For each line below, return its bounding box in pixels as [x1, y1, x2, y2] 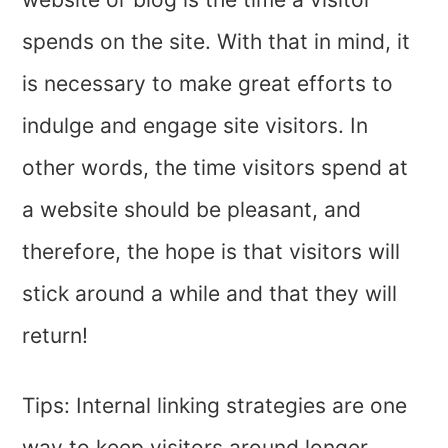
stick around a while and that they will [22, 280, 398, 306]
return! [22, 322, 89, 348]
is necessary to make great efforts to [22, 70, 394, 96]
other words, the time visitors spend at [22, 154, 409, 180]
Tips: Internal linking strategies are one [22, 392, 408, 418]
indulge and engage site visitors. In [22, 112, 369, 138]
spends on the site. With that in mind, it [22, 28, 411, 54]
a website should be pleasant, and [22, 196, 362, 222]
